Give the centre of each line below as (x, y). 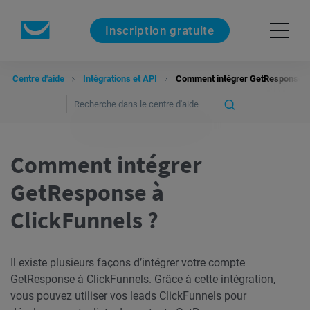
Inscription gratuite (160, 30)
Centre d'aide (38, 79)
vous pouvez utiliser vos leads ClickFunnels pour (128, 296)
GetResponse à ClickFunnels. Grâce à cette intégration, (143, 279)
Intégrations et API (120, 79)
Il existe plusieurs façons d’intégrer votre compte (128, 263)
